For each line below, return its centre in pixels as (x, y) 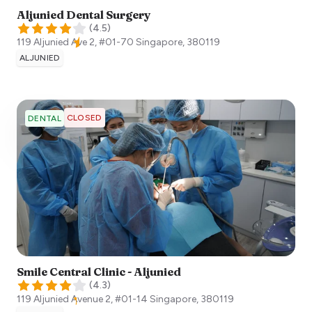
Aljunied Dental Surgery (84, 15)
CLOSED (84, 118)
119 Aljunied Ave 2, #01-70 (75, 42)
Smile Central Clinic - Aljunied (99, 272)
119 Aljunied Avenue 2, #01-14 (82, 299)
